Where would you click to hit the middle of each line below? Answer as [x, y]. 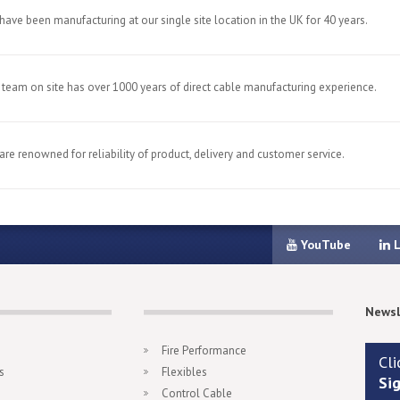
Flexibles [184, 372]
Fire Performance [204, 350]
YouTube [324, 245]
